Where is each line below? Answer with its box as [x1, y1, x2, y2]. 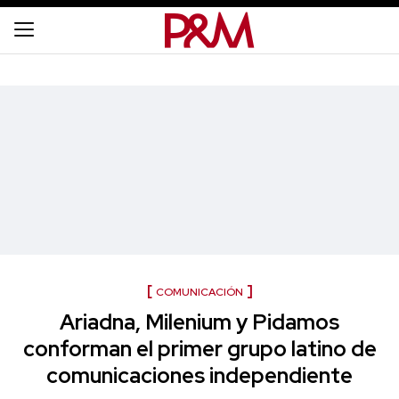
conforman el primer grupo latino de [22, 335, 377, 362]
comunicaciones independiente [46, 362, 353, 389]
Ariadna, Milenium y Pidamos [60, 308, 339, 336]
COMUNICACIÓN [155, 285, 243, 299]
